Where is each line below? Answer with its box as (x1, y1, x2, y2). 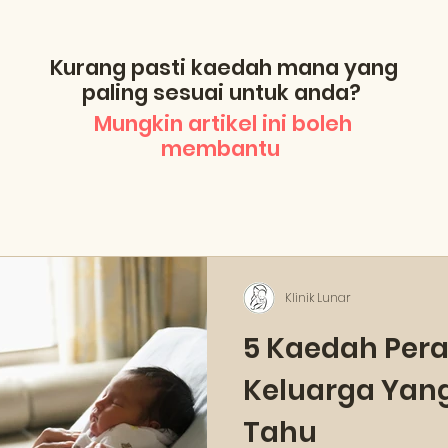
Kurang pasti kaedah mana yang (50, 53, 398, 82)
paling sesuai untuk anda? (82, 78, 366, 107)
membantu (161, 134, 285, 163)
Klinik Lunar (285, 289, 351, 306)
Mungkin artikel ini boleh (94, 109, 352, 138)
